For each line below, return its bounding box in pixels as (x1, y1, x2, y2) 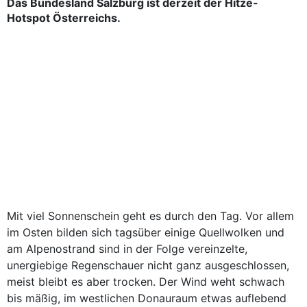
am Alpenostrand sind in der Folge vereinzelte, (7, 242, 247, 256)
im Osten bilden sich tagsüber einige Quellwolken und (7, 225, 284, 239)
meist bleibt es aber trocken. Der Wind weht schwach (7, 275, 284, 288)
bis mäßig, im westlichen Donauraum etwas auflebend (7, 291, 286, 305)
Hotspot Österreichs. (7, 11, 123, 25)
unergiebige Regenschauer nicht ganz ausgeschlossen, (7, 258, 289, 272)
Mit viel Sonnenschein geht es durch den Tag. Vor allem (7, 209, 294, 223)
